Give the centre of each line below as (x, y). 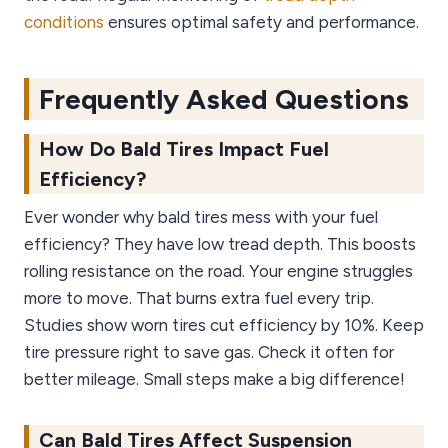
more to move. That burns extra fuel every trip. (199, 298)
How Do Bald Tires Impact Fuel (184, 149)
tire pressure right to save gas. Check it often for (209, 352)
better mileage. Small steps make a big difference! (214, 379)
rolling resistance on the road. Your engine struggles (218, 271)
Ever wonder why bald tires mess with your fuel (201, 217)
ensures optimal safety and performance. (261, 22)
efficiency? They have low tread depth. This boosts (220, 244)
